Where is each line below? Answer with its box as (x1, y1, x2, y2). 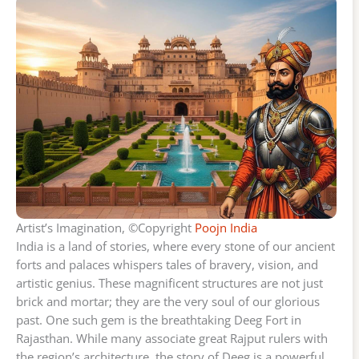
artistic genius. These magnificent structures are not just (16, 275, 323, 292)
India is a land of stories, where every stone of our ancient (16, 238, 335, 255)
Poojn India (195, 220, 257, 236)
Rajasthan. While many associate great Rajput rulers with (16, 330, 328, 347)
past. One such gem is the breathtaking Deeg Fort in (16, 312, 301, 329)
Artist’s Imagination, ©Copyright (16, 220, 195, 236)
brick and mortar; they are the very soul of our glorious (16, 293, 320, 310)
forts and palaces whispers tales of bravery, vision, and (16, 256, 318, 273)
